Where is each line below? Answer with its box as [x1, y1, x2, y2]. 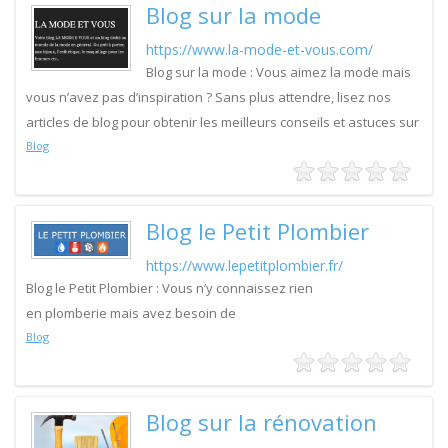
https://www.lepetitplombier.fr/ [146, 256, 343, 275]
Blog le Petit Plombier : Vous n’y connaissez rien [26, 279, 313, 297]
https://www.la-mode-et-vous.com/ [146, 40, 373, 59]
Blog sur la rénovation [146, 407, 377, 437]
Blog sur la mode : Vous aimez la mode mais [146, 63, 411, 81]
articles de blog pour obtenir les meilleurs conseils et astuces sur [26, 113, 419, 131]
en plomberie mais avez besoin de [26, 304, 236, 322]
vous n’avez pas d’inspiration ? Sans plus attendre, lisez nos [26, 88, 391, 106]
